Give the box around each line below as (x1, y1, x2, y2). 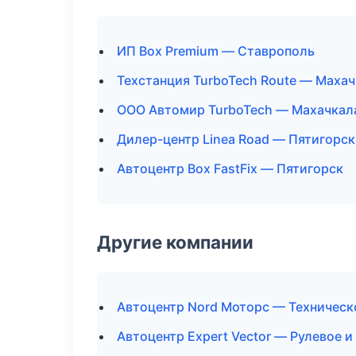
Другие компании (97, 231, 253, 253)
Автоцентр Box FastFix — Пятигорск (117, 161, 343, 176)
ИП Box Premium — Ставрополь (117, 43, 315, 59)
